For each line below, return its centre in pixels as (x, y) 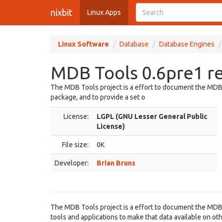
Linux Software (83, 44)
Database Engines (187, 44)
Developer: (72, 163)
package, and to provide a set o (98, 97)
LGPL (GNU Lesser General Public (152, 116)
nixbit (61, 12)
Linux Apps (104, 12)
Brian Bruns (116, 163)
